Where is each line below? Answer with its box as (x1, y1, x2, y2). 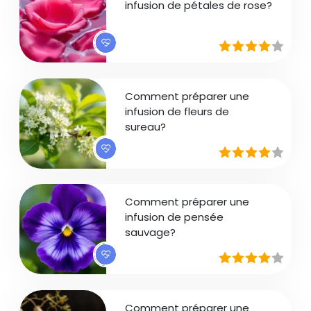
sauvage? (125, 225, 176, 239)
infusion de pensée (125, 210, 224, 224)
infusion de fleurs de (125, 103, 230, 119)
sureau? (125, 119, 167, 134)
